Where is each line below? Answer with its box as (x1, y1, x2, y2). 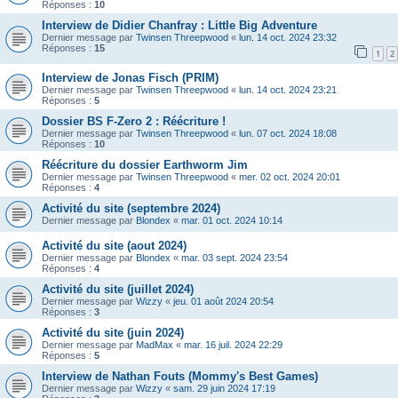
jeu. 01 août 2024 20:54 (173, 295, 274, 306)
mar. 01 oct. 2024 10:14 (181, 214, 283, 226)
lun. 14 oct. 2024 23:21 (239, 84, 337, 95)
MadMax (136, 338, 173, 350)
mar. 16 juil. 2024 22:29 (184, 338, 283, 350)
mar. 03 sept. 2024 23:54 (181, 251, 288, 263)
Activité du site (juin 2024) (42, 325, 184, 339)
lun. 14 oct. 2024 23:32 (239, 32, 337, 44)
